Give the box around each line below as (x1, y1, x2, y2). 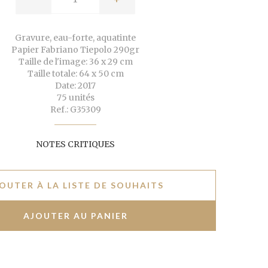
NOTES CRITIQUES (36, 139, 115, 150)
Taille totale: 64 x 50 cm (27, 68, 124, 80)
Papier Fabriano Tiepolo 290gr (11, 44, 139, 56)
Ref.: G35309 (50, 104, 101, 115)
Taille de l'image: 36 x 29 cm (18, 56, 133, 68)
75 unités (56, 92, 95, 103)
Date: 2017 (55, 80, 96, 92)
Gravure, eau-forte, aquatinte (15, 32, 136, 44)
